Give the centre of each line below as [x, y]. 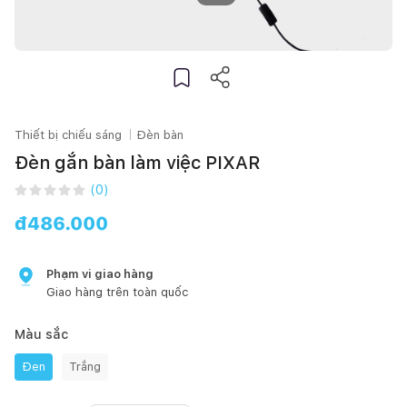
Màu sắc [41, 334]
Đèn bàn [160, 134]
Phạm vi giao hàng [100, 273]
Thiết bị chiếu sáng [68, 134]
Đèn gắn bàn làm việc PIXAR [138, 162]
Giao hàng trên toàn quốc [117, 292]
